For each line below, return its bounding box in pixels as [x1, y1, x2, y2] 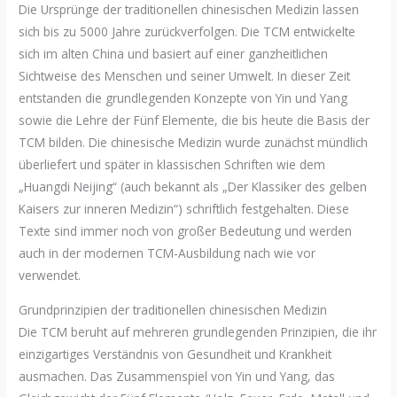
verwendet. [19, 267, 82, 284]
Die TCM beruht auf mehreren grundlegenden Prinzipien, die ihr [19, 323, 378, 340]
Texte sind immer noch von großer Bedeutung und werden [19, 222, 353, 240]
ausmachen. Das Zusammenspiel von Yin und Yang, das [19, 367, 336, 385]
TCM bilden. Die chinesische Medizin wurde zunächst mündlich [19, 134, 369, 152]
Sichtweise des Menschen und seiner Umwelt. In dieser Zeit [19, 67, 351, 85]
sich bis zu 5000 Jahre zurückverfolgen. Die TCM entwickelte [19, 23, 356, 41]
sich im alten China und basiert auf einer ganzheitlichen [19, 45, 329, 63]
